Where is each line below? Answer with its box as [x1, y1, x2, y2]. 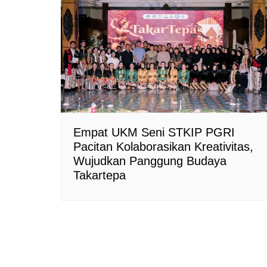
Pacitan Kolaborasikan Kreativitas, [73, 140, 253, 154]
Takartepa [73, 169, 126, 182]
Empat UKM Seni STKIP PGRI [73, 126, 235, 139]
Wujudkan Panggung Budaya [73, 154, 226, 168]
